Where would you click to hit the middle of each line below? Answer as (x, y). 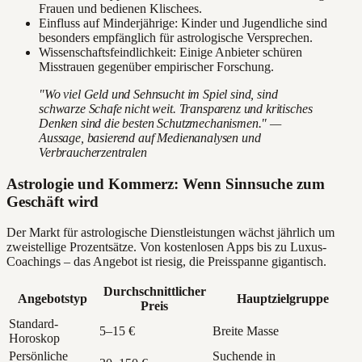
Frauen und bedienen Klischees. (120, 8)
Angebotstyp (53, 299)
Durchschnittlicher (154, 292)
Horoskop (34, 339)
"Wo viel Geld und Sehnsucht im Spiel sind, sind (158, 94)
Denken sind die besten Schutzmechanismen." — (160, 123)
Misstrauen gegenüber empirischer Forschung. (156, 67)
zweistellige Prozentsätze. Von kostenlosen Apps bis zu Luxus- (166, 247)
